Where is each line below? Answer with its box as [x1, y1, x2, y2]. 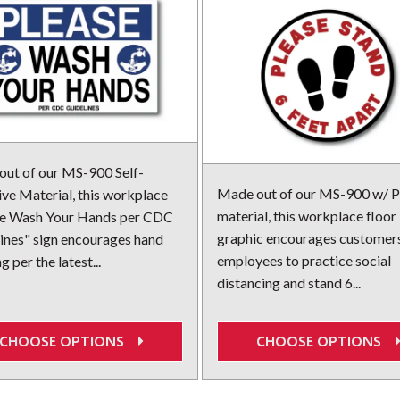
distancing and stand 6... [217, 274, 361, 292]
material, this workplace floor [217, 207, 396, 225]
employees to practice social [217, 252, 391, 270]
